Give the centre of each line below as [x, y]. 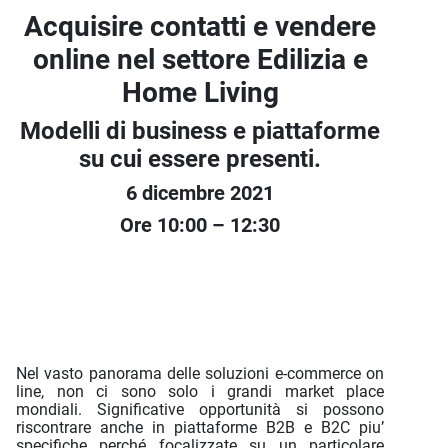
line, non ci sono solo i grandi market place [200, 391]
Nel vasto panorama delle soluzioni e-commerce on [200, 373]
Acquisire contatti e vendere [200, 26]
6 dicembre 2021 [200, 193]
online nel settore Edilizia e [200, 59]
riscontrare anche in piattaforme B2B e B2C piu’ [200, 427]
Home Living [200, 92]
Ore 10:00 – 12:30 [200, 225]
